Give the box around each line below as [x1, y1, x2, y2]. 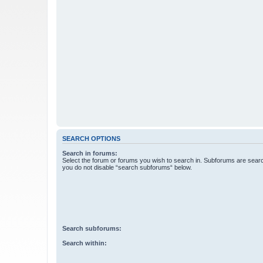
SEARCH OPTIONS [62, 135, 120, 143]
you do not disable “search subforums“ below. [62, 163, 192, 171]
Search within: [62, 239, 107, 247]
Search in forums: [62, 149, 117, 157]
